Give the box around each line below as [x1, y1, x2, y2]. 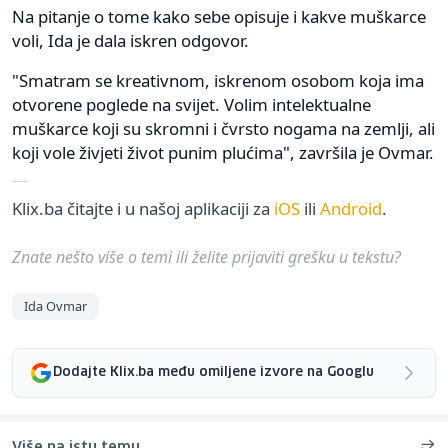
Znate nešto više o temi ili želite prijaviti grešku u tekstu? [12, 245, 401, 268]
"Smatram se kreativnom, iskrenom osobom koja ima [12, 68, 424, 92]
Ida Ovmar [24, 296, 87, 315]
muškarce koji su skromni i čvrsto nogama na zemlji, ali [12, 116, 435, 140]
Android [320, 196, 382, 220]
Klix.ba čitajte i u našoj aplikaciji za [12, 196, 274, 220]
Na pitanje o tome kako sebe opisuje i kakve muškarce [12, 4, 426, 28]
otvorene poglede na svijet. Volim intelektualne [12, 92, 371, 116]
